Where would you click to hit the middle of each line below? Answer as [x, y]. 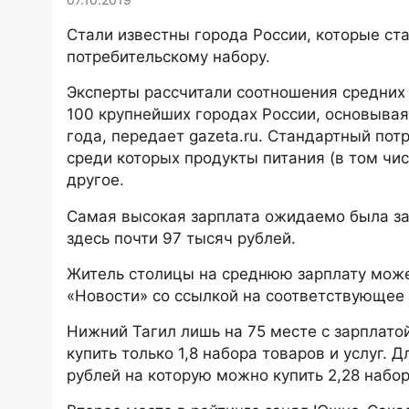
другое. [95, 180]
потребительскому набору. [168, 57]
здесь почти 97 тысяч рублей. [181, 238]
